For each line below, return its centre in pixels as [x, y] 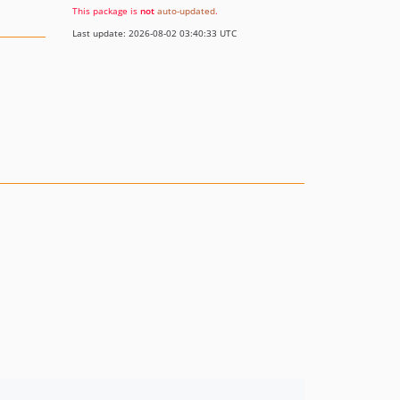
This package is [106, 11]
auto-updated [186, 11]
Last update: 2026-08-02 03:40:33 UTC [154, 33]
